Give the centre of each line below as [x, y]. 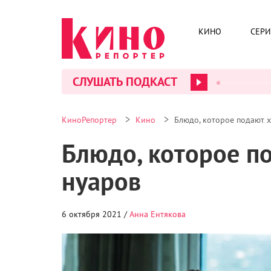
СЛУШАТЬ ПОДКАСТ [125, 81]
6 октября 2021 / [96, 214]
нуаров [101, 181]
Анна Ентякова [158, 214]
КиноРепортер [89, 120]
